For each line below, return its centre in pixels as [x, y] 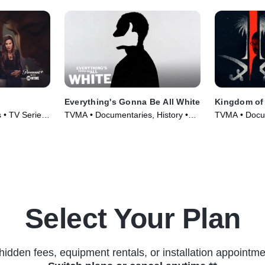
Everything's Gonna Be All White [132, 101]
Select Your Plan [132, 218]
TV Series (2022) [96, 126]
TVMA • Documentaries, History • [126, 114]
